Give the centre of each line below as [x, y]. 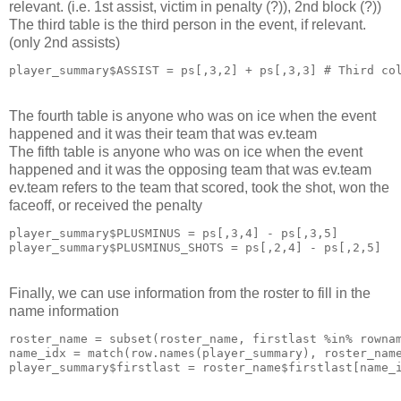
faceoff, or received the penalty [106, 206]
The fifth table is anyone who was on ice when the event [186, 152]
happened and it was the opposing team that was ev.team [190, 170]
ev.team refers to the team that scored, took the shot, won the [199, 188]
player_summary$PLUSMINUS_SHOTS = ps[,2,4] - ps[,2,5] [195, 247]
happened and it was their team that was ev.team [163, 134]
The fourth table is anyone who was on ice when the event [192, 116]
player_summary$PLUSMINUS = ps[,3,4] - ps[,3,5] [174, 233]
